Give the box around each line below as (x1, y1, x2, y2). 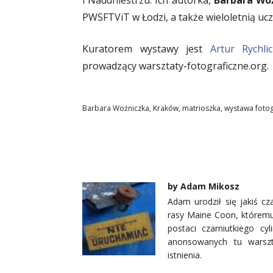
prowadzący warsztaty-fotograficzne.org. (82, 59, 269, 73)
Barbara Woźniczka (82, 103, 149, 113)
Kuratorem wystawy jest (82, 42, 210, 55)
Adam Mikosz (180, 180, 239, 192)
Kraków (153, 103, 179, 113)
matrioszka (182, 103, 221, 113)
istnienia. (168, 249, 202, 261)
